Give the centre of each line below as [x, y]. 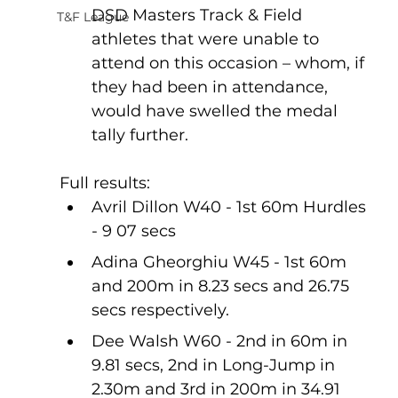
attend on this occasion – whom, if [230, 64]
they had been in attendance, [211, 88]
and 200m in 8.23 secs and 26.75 [222, 287]
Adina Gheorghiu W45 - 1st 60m [221, 263]
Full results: [104, 183]
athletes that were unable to [207, 40]
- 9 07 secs [133, 231]
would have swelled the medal [216, 111]
